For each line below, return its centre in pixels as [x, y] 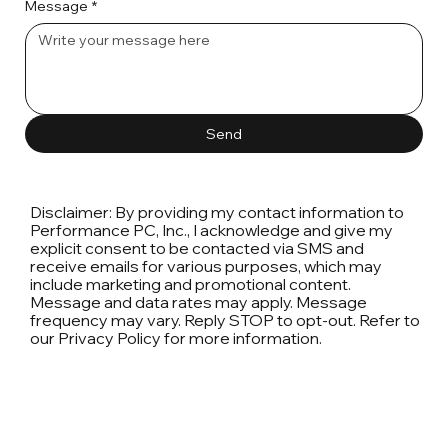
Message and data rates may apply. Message [199, 302]
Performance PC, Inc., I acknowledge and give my [212, 230]
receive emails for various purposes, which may [206, 266]
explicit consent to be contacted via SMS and [197, 248]
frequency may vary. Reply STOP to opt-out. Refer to [225, 320]
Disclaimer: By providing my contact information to [217, 212]
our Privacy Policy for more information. [176, 338]
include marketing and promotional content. [191, 284]
